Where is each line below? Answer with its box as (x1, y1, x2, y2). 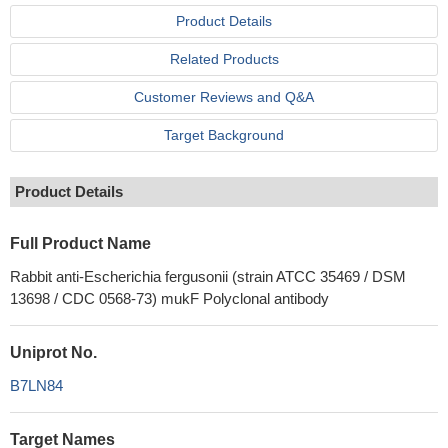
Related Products (169, 51, 279, 67)
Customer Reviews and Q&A (134, 89, 314, 105)
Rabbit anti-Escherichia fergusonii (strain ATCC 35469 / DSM (10, 268, 406, 285)
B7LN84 (10, 377, 63, 394)
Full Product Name (10, 235, 151, 252)
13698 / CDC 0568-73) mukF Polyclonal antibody (10, 290, 329, 307)
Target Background (164, 127, 284, 143)
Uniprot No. (10, 344, 97, 361)
